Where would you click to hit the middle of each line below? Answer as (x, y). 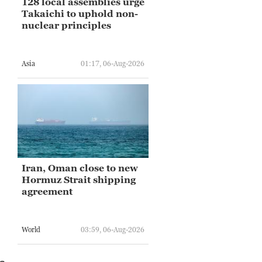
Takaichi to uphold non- (80, 13)
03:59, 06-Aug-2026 (113, 230)
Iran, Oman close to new (80, 168)
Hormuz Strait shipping (79, 179)
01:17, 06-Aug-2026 (113, 64)
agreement (47, 191)
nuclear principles (66, 25)
